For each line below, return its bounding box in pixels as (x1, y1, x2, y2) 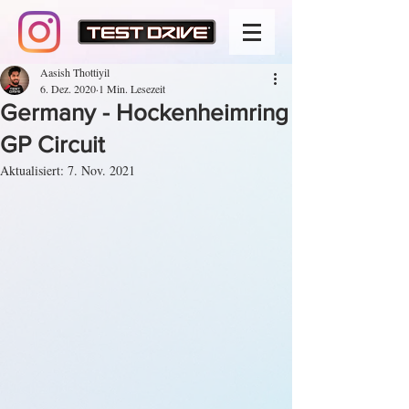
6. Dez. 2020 (40, 81, 96, 96)
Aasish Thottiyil (40, 65, 110, 79)
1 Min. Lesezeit (99, 81, 165, 96)
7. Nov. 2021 (68, 162, 135, 179)
